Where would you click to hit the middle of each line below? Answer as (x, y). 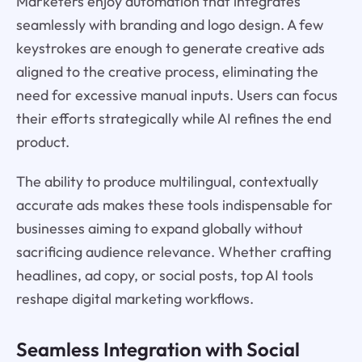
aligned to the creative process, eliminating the (167, 72)
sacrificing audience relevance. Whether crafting (173, 252)
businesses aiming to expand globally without (159, 229)
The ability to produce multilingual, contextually (167, 182)
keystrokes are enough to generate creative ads (170, 48)
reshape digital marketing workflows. (135, 299)
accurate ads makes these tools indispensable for (174, 205)
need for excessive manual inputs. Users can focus (177, 95)
